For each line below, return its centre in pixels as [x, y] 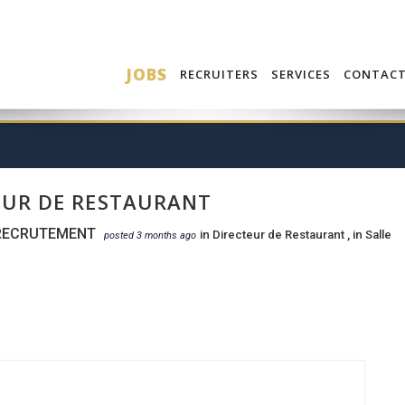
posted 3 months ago [150, 236]
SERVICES [301, 74]
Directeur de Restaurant [280, 235]
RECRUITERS [219, 74]
